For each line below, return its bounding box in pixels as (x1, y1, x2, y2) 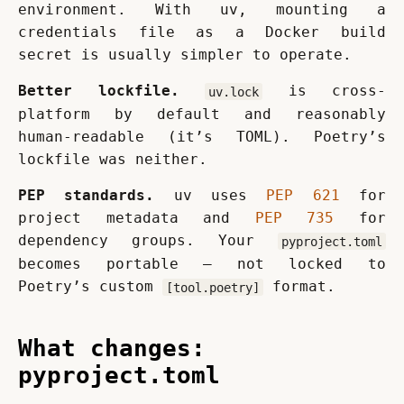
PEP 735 (254, 209, 335, 227)
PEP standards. (18, 187, 155, 205)
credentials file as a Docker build (18, 23, 386, 41)
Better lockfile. (18, 82, 179, 100)
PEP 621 (266, 187, 340, 205)
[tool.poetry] (166, 280, 260, 295)
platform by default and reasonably (18, 106, 386, 124)
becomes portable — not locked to (18, 255, 386, 273)
